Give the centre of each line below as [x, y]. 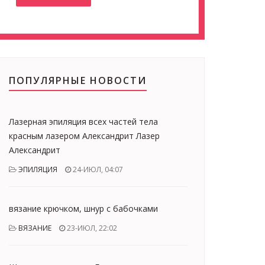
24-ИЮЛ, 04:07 [97, 169]
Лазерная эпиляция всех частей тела [83, 122]
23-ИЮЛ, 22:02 [91, 228]
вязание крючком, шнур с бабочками [83, 209]
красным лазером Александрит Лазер [84, 136]
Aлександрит [35, 150]
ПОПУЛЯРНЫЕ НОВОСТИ [78, 80]
